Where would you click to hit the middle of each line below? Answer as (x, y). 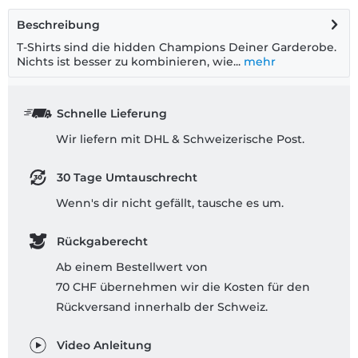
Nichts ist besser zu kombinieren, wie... (129, 62)
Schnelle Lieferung (111, 114)
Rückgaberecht (102, 242)
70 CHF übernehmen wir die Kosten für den (183, 287)
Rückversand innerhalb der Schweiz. (162, 307)
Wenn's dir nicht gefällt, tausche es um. (170, 203)
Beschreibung (58, 25)
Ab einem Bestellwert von (132, 267)
